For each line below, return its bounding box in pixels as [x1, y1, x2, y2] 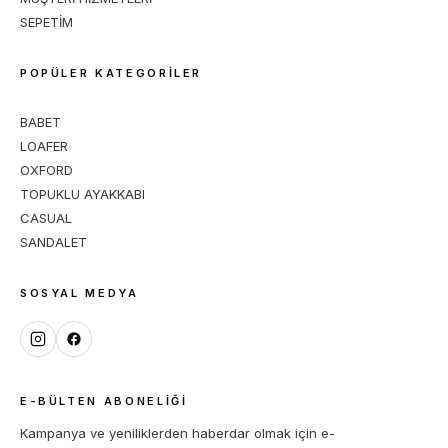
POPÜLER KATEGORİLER [19, 66, 203, 80]
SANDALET [19, 234, 87, 250]
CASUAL [19, 210, 72, 226]
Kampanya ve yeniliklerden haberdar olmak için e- [19, 425, 335, 441]
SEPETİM [19, 14, 73, 30]
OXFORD [19, 162, 73, 178]
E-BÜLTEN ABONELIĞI [19, 394, 188, 408]
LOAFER [19, 138, 68, 154]
